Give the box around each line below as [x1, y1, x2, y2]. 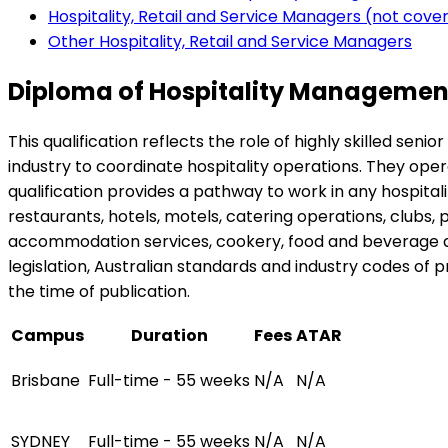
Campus [11, 323, 84, 347]
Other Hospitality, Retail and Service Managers [48, 29, 412, 53]
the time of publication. [8, 279, 190, 303]
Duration [130, 323, 208, 347]
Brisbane [11, 368, 80, 392]
